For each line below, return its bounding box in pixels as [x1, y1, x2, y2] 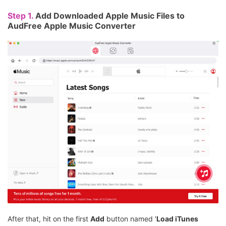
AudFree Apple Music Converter [8, 21, 136, 31]
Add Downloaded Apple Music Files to [35, 11, 185, 21]
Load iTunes [156, 214, 198, 223]
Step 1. [8, 11, 35, 21]
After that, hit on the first [8, 214, 90, 223]
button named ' [104, 214, 156, 223]
